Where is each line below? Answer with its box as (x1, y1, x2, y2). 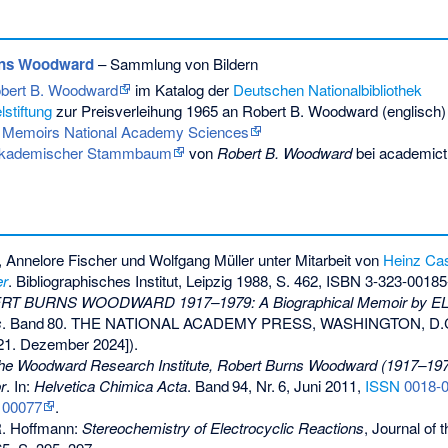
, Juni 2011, (286, 374, 366, 396)
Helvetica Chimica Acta (34, 374, 187, 396)
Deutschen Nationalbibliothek (232, 79, 422, 101)
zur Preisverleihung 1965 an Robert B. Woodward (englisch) (51, 100, 446, 122)
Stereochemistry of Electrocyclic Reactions (82, 416, 364, 438)
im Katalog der (130, 79, 233, 101)
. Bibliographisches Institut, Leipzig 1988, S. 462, (8, 269, 326, 291)
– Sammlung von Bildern (93, 52, 258, 74)
